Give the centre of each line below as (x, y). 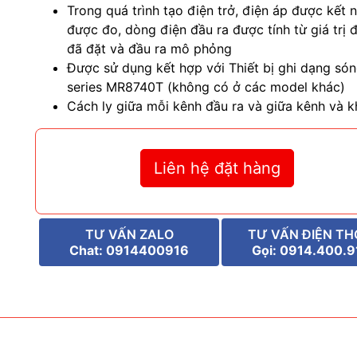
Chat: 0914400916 (129, 251)
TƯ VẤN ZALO (129, 235)
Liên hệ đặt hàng (218, 169)
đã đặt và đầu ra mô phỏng (149, 49)
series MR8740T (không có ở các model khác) (206, 87)
